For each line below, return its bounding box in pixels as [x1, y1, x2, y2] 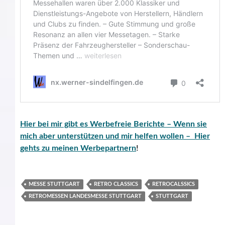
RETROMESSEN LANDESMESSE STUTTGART [29, 193, 142, 199]
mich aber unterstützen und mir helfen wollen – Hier [20, 132, 210, 140]
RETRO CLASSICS [94, 181, 138, 187]
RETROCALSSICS [152, 181, 195, 187]
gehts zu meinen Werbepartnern [20, 144, 136, 152]
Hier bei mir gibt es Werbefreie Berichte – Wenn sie [20, 120, 207, 128]
